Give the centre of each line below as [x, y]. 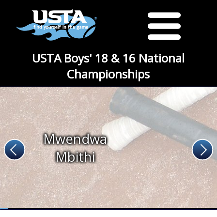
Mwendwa [75, 139]
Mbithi [75, 157]
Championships [108, 74]
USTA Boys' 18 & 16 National [108, 58]
